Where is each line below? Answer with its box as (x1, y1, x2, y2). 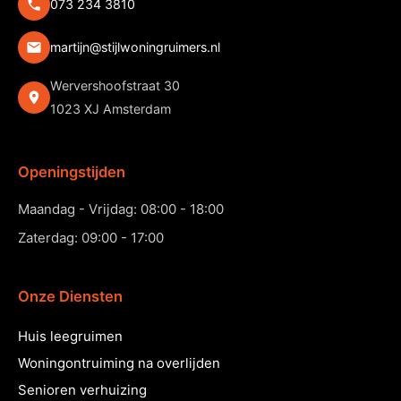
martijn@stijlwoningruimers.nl (50, 39, 220, 55)
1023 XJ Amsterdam (50, 101, 171, 116)
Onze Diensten (18, 287, 123, 305)
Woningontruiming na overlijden (18, 354, 220, 371)
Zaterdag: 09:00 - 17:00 (18, 229, 164, 246)
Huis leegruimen (18, 328, 123, 345)
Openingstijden (18, 163, 125, 181)
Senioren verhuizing (18, 381, 147, 398)
